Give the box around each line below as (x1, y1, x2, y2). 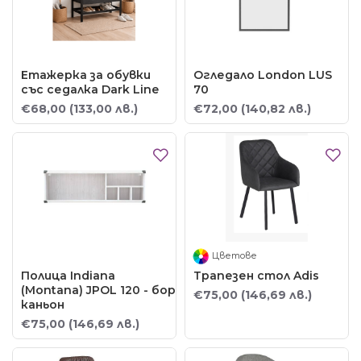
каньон (21, 297, 64, 312)
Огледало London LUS (193, 68, 332, 83)
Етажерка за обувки (21, 68, 151, 83)
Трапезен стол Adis (193, 268, 319, 283)
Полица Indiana (21, 268, 115, 283)
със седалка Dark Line (21, 82, 159, 98)
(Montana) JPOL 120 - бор (21, 282, 176, 297)
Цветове (211, 249, 257, 261)
